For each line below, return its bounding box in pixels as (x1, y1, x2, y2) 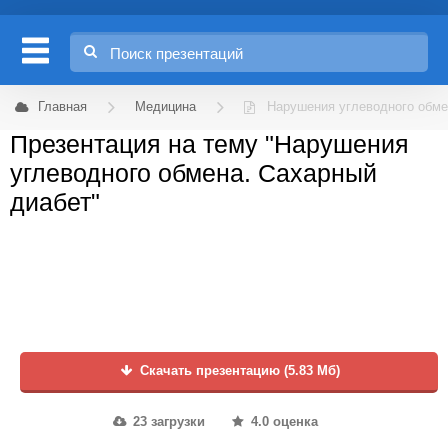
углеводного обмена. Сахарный (10, 159, 377, 187)
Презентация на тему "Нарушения (10, 130, 409, 158)
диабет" (10, 188, 100, 216)
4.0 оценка (246, 415, 318, 429)
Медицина (135, 100, 196, 114)
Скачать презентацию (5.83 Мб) (136, 364, 340, 378)
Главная (38, 100, 87, 114)
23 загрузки (128, 415, 205, 429)
